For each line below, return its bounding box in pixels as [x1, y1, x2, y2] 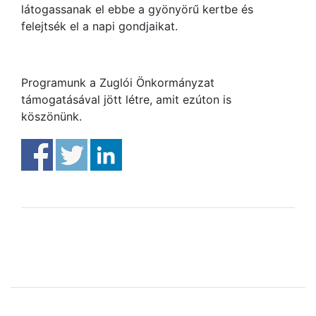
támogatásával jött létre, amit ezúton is [21, 92, 231, 107]
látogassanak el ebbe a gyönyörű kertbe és [21, 2, 253, 16]
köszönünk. [21, 109, 82, 123]
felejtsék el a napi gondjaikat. [21, 19, 178, 33]
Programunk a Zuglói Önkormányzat [21, 75, 214, 90]
